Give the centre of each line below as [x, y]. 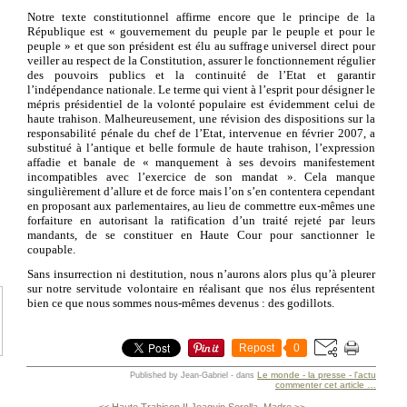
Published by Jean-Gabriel [179, 375]
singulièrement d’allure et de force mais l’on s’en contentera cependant [201, 191]
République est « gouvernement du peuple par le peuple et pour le [201, 31]
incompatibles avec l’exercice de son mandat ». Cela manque [201, 176]
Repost [257, 347]
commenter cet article [321, 384]
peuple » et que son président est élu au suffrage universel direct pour [201, 45]
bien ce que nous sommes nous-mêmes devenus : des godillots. [181, 303]
